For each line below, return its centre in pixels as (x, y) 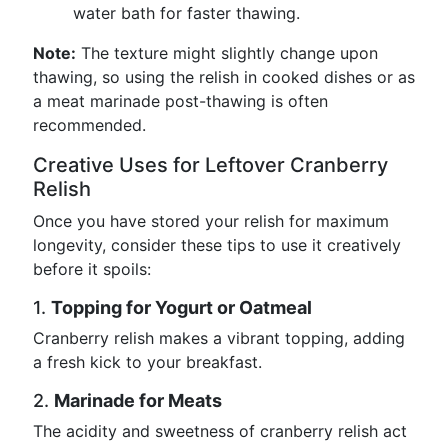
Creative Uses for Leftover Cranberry (210, 165)
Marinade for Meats (138, 400)
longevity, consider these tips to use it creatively (217, 245)
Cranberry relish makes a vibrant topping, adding (219, 338)
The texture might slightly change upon (227, 53)
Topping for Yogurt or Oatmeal (181, 307)
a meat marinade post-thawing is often (180, 101)
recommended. (89, 125)
